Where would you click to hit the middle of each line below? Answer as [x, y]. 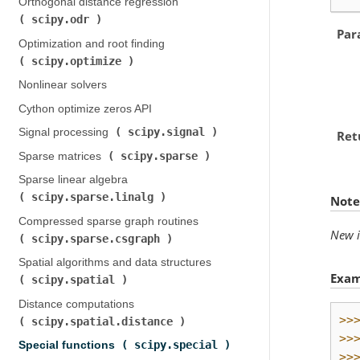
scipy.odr [63, 19]
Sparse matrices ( [63, 156]
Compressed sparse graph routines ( [110, 221]
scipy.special [179, 345]
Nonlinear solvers [62, 85]
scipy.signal [169, 132]
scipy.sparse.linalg [95, 197]
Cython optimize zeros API [85, 108]
